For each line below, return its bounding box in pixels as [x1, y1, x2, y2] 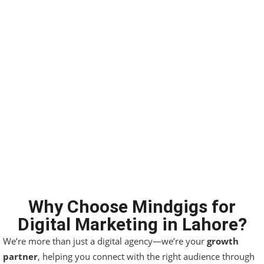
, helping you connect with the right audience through [38, 250, 255, 263]
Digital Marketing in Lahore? [17, 214, 247, 235]
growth [207, 235, 239, 247]
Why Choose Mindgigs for [28, 196, 236, 217]
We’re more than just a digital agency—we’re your [3, 235, 207, 247]
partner [3, 250, 38, 263]
